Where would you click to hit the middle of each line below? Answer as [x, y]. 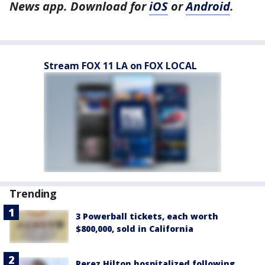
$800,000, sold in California [135, 229]
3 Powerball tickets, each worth [147, 216]
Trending [33, 194]
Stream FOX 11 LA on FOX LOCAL [120, 66]
